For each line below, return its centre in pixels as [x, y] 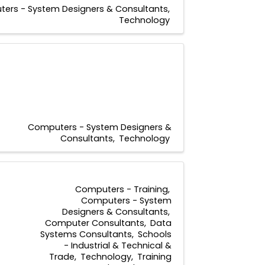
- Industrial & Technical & [118, 246]
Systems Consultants [86, 235]
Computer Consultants [95, 223]
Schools [155, 235]
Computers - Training [122, 190]
